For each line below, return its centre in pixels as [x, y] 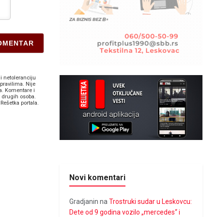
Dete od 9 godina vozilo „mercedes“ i [125, 212]
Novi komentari [98, 177]
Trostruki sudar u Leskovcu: [151, 201]
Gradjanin [84, 201]
